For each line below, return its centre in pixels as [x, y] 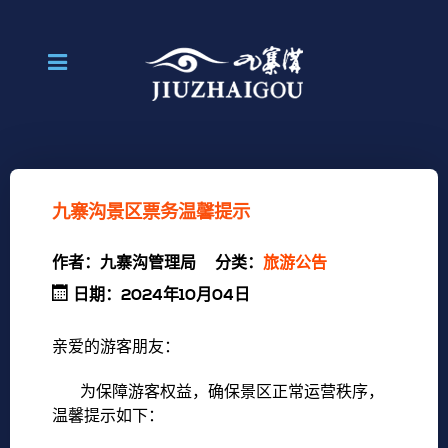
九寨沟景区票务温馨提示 [151, 211]
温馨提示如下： [108, 415]
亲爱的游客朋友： [116, 347]
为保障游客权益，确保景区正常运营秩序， [218, 391]
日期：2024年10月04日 [161, 295]
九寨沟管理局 [148, 263]
